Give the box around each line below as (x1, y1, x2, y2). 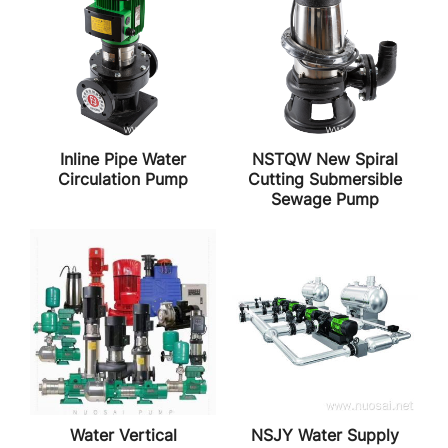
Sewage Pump (270, 189, 379, 210)
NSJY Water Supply (250, 425, 399, 446)
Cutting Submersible (247, 169, 402, 190)
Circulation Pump (58, 169, 189, 190)
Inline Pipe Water (60, 149, 187, 170)
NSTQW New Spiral (251, 149, 398, 170)
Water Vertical (69, 425, 177, 446)
